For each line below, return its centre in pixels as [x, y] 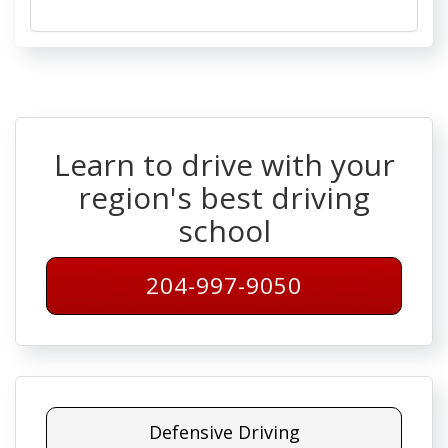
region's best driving [224, 198]
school [224, 231]
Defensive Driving [224, 432]
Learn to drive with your [224, 165]
